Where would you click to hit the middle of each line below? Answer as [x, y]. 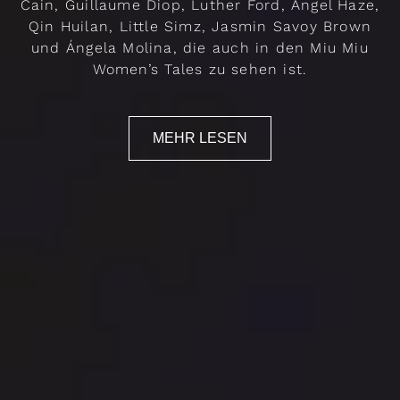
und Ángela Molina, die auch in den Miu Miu [200, 48]
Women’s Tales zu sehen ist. [200, 70]
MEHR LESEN [200, 138]
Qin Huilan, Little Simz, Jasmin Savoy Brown [200, 27]
